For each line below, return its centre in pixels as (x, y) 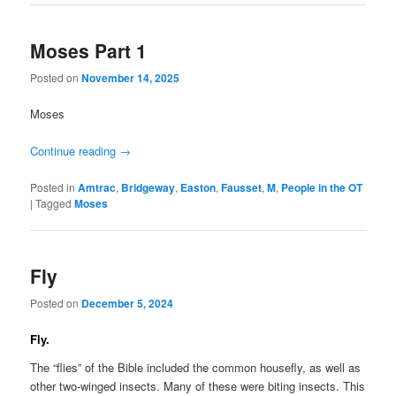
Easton (198, 187)
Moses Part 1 (89, 50)
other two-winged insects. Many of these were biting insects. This (198, 385)
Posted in (53, 187)
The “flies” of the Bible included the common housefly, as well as (196, 367)
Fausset (242, 187)
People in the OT (322, 187)
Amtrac (97, 187)
